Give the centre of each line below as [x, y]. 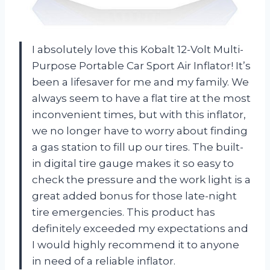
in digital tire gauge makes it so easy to [133, 164]
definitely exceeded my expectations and [140, 229]
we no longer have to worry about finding [140, 131]
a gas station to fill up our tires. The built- [138, 147]
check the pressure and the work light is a [141, 180]
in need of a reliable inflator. [104, 261]
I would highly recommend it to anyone [136, 245]
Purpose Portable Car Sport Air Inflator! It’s [141, 66]
